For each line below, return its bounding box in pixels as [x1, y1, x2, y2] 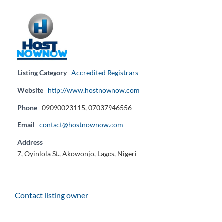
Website [17, 85, 43, 94]
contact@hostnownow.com [39, 120, 123, 129]
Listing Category [17, 68, 67, 77]
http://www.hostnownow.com [48, 85, 140, 94]
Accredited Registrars [71, 68, 138, 77]
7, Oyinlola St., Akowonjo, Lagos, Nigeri [17, 149, 137, 158]
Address [17, 137, 43, 146]
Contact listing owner [15, 190, 88, 200]
